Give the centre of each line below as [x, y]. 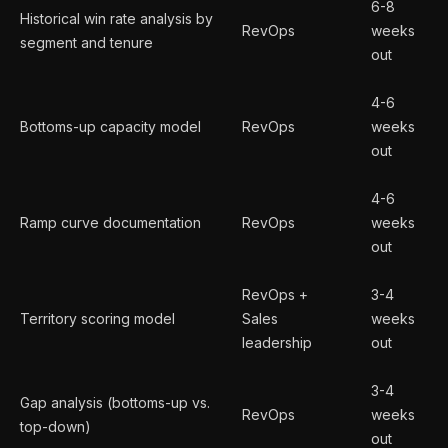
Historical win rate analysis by [116, 18]
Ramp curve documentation [110, 222]
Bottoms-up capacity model [110, 126]
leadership [277, 342]
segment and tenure [86, 42]
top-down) [55, 426]
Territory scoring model [97, 318]
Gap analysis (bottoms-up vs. [115, 402]
